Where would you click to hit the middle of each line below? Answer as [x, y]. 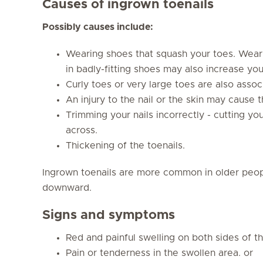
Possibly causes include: [98, 27]
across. [82, 130]
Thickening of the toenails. [125, 145]
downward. [67, 188]
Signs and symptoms [109, 215]
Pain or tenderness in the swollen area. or [159, 253]
